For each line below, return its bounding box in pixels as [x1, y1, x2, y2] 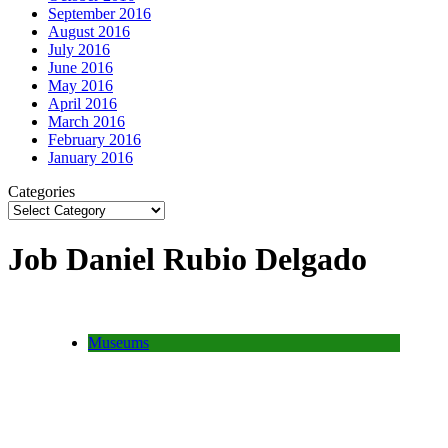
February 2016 [48, 130, 141, 148]
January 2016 [48, 148, 133, 166]
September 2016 [48, 4, 151, 22]
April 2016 [48, 94, 117, 112]
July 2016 [48, 40, 110, 58]
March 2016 [48, 112, 125, 130]
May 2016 [48, 76, 113, 94]
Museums [88, 333, 149, 351]
